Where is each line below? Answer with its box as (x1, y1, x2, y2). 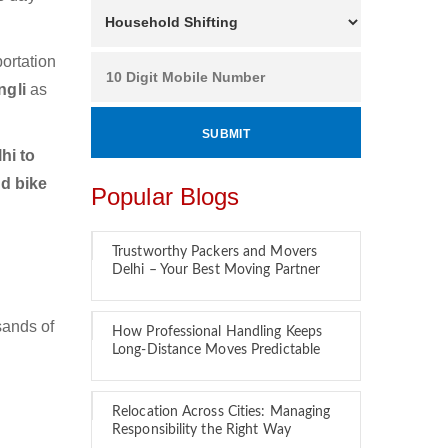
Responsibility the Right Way (112, 423, 291, 437)
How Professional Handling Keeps (112, 325, 323, 339)
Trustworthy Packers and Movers (112, 245, 318, 259)
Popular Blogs (91, 183, 240, 210)
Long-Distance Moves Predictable (112, 343, 321, 357)
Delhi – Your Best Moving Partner (112, 263, 321, 277)
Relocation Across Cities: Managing (112, 405, 331, 419)
